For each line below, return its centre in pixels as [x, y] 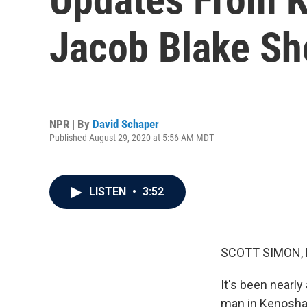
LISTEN [109, 192]
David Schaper [126, 124]
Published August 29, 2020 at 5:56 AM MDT [132, 137]
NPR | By [71, 124]
